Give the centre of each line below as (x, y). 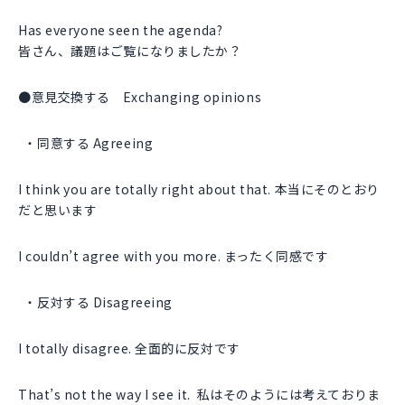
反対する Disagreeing (105, 302)
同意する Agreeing (95, 143)
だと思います (58, 210)
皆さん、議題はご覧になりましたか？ (130, 51)
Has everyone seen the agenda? (121, 30)
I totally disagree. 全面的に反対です (129, 348)
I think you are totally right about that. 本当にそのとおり (199, 189)
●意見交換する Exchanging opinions (140, 97)
